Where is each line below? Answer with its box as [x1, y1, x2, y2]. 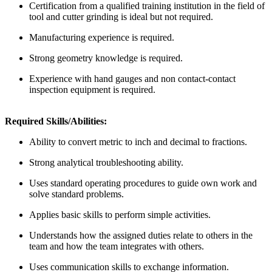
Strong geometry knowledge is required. [29, 53, 183, 64]
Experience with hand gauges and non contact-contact [29, 73, 236, 84]
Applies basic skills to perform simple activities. [29, 209, 211, 220]
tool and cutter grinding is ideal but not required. [29, 12, 213, 22]
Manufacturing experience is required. [29, 32, 174, 43]
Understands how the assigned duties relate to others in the [29, 230, 253, 241]
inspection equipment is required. [29, 84, 155, 95]
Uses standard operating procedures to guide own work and [29, 178, 257, 189]
